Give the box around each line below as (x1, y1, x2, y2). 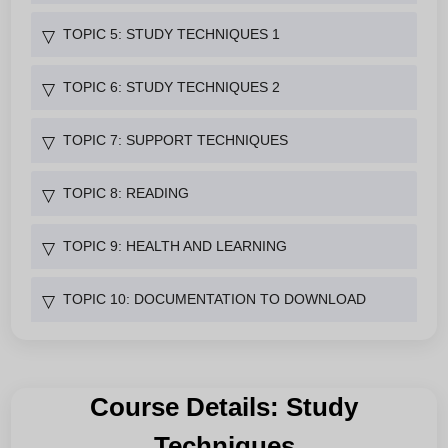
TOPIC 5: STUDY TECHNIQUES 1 (63, 25, 280, 42)
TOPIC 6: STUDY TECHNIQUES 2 (63, 78, 280, 95)
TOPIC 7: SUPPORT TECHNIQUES (63, 131, 288, 148)
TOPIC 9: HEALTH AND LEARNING (63, 237, 287, 254)
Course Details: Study (90, 391, 358, 422)
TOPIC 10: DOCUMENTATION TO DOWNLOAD (63, 290, 366, 307)
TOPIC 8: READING (63, 184, 189, 201)
